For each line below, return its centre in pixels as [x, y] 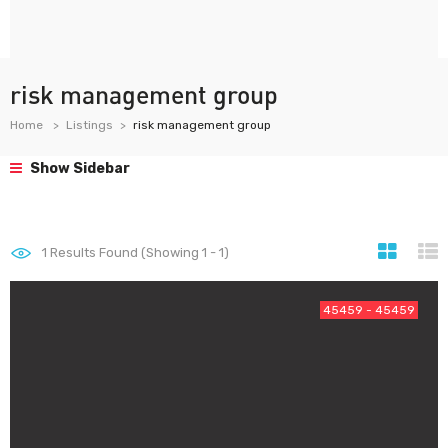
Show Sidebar [78, 168]
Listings [89, 125]
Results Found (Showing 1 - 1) [138, 252]
